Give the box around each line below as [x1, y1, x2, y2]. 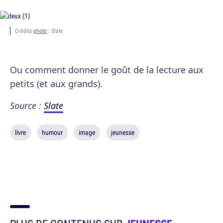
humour [42, 128, 63, 137]
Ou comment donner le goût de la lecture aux [10, 64, 204, 76]
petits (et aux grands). [10, 78, 103, 90]
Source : [10, 100, 44, 111]
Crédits [15, 27, 33, 34]
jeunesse [111, 128, 134, 137]
